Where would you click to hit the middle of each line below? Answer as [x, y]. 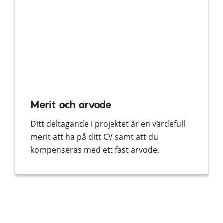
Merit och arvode [71, 106]
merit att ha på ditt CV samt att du [94, 137]
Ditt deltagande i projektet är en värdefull [108, 124]
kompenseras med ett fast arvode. [95, 150]
